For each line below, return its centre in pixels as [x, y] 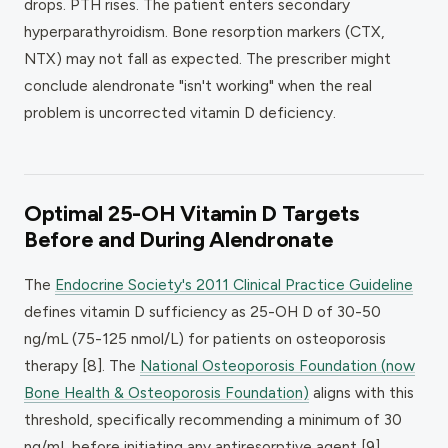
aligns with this [361, 392]
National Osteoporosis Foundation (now [277, 365]
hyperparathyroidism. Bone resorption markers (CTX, [204, 31]
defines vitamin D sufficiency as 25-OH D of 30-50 [202, 311]
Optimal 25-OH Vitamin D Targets [191, 213]
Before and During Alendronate [179, 239]
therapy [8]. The [82, 365]
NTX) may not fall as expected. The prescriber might [207, 58]
